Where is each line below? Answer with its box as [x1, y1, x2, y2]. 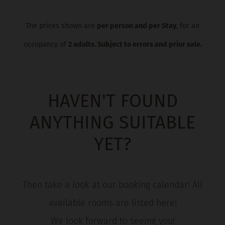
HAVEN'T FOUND [47, 93, 178, 112]
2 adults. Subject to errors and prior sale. [68, 41, 202, 49]
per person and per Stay [97, 23, 176, 31]
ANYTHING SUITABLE [30, 115, 195, 134]
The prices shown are [26, 23, 97, 31]
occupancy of [23, 41, 68, 49]
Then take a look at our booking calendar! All [23, 181, 202, 191]
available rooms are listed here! [48, 199, 177, 209]
